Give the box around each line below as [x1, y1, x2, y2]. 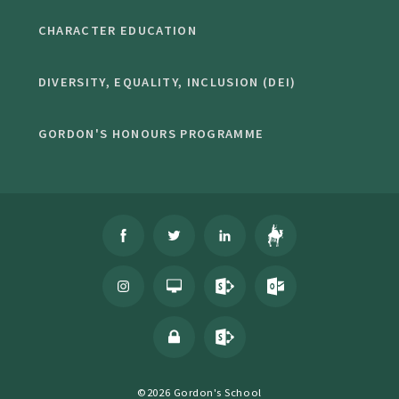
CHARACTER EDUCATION [37, 22, 197, 39]
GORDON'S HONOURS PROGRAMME [37, 126, 265, 142]
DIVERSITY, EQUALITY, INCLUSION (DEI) [37, 74, 297, 91]
